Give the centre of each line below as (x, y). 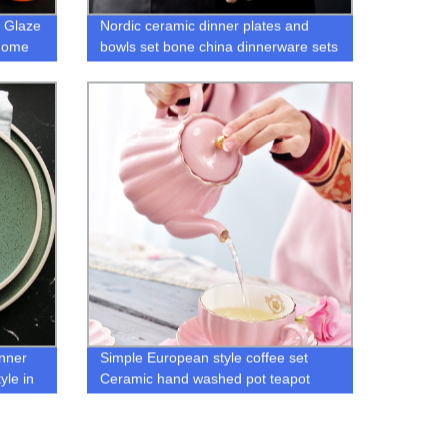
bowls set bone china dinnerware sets (218, 46)
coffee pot (131, 399)
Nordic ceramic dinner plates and (204, 25)
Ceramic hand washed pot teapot (204, 378)
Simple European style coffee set (203, 357)
